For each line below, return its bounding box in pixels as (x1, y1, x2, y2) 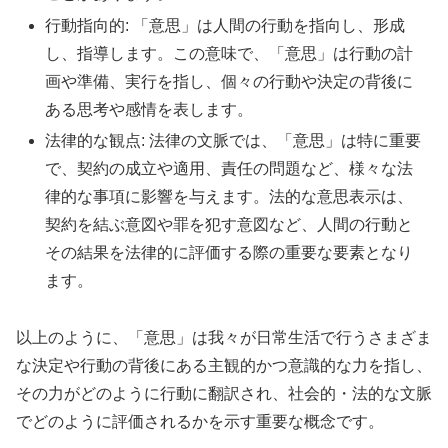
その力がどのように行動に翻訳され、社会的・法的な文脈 (16, 384, 432, 402)
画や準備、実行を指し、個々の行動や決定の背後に (45, 72, 414, 90)
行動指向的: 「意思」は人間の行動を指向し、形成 (45, 16, 406, 34)
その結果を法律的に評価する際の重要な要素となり (45, 243, 414, 261)
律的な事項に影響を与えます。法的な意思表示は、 (45, 187, 414, 205)
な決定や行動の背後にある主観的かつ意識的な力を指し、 (16, 356, 432, 374)
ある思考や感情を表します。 (45, 100, 254, 118)
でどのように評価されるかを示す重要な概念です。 (16, 412, 384, 430)
